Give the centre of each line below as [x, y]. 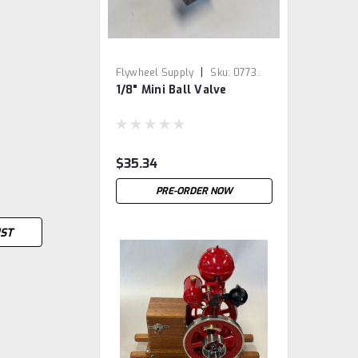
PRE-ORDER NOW [194, 191]
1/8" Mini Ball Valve [171, 90]
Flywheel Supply [155, 73]
